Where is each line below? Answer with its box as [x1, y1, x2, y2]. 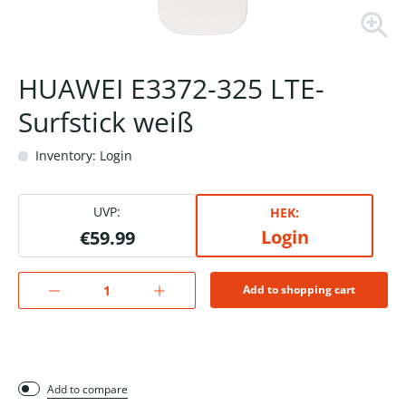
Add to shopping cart [243, 282, 355, 298]
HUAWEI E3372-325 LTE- [18, 70, 324, 108]
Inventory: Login [32, 147, 132, 165]
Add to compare [47, 382, 128, 398]
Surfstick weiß [18, 103, 194, 141]
